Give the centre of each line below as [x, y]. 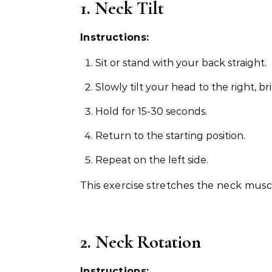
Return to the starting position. [170, 136]
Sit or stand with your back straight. [181, 63]
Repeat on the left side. [152, 160]
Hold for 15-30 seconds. [151, 111]
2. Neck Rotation [141, 242]
